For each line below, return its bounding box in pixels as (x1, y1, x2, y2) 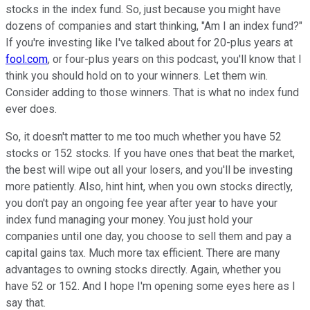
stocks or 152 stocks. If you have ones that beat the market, (6, 146, 295, 160)
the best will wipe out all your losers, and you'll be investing (6, 163, 293, 176)
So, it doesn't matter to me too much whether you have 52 (6, 129, 282, 143)
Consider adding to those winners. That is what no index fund (6, 85, 299, 99)
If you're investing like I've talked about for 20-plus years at (6, 35, 293, 49)
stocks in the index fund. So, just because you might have (6, 2, 281, 16)
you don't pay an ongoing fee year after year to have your (6, 196, 277, 210)
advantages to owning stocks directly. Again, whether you (6, 262, 281, 276)
